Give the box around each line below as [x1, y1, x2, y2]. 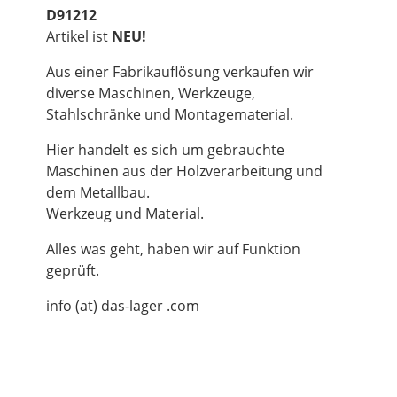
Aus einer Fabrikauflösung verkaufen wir [46, 62, 314, 82]
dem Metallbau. [46, 183, 150, 203]
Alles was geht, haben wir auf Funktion [46, 239, 300, 260]
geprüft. [46, 261, 99, 281]
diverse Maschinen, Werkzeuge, [46, 83, 255, 104]
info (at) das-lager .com [46, 296, 199, 316]
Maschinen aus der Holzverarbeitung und [46, 161, 323, 182]
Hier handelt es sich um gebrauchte [46, 140, 284, 160]
